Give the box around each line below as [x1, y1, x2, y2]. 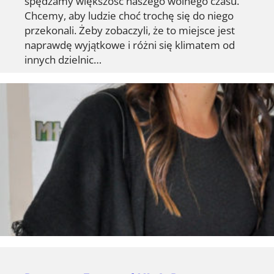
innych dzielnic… [24, 51, 102, 67]
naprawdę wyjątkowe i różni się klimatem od [24, 37, 235, 52]
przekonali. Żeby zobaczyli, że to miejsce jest [24, 22, 235, 37]
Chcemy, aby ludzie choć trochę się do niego [24, 7, 234, 23]
